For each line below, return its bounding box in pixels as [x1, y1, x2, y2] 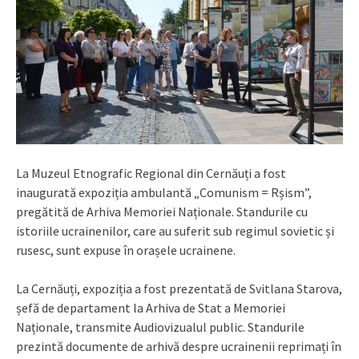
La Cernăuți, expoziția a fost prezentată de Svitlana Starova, [16, 280, 342, 297]
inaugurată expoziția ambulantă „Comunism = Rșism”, [16, 184, 312, 201]
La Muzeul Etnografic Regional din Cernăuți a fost [16, 165, 286, 182]
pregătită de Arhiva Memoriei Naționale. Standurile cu [16, 204, 308, 220]
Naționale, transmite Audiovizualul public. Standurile [16, 319, 305, 336]
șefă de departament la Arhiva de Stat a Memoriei [16, 300, 285, 317]
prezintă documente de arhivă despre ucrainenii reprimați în [16, 338, 341, 355]
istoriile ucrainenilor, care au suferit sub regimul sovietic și [16, 223, 334, 240]
